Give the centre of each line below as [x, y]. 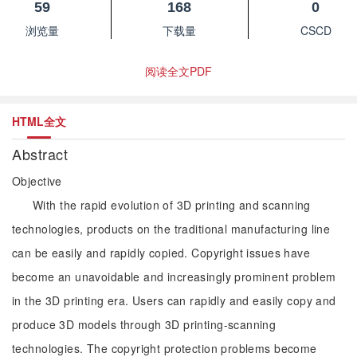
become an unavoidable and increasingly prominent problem [174, 277]
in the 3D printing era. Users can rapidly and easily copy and [174, 300]
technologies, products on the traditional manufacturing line [171, 229]
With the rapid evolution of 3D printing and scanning [172, 205]
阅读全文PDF [178, 71]
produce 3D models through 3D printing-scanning [144, 324]
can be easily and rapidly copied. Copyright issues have [161, 253]
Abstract [42, 154]
